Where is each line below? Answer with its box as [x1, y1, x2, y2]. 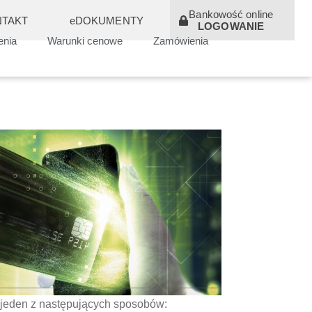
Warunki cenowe [47, 35, 123, 47]
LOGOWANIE [198, 20, 265, 32]
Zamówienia [153, 35, 208, 47]
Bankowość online [189, 8, 273, 20]
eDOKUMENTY [69, 14, 143, 26]
